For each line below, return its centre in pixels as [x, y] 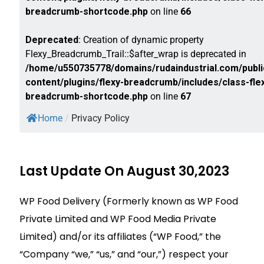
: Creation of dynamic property [141, 39]
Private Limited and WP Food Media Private [118, 219]
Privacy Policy [100, 118]
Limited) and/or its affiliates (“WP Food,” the [120, 236]
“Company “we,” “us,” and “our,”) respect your [124, 254]
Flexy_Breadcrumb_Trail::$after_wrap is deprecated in [136, 54]
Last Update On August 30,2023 [124, 171]
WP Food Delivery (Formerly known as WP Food [129, 201]
